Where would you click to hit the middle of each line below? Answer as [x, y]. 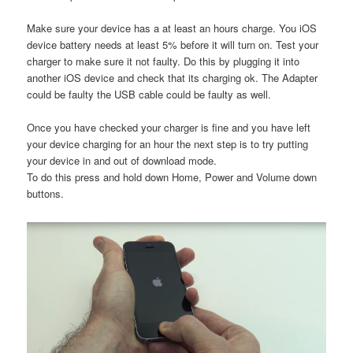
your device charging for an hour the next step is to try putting [168, 144]
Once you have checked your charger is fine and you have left [169, 128]
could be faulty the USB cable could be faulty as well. [149, 95]
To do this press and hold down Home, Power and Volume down [172, 177]
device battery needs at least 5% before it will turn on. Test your [173, 45]
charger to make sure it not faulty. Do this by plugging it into [163, 61]
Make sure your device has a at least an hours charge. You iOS [172, 28]
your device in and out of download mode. [122, 161]
